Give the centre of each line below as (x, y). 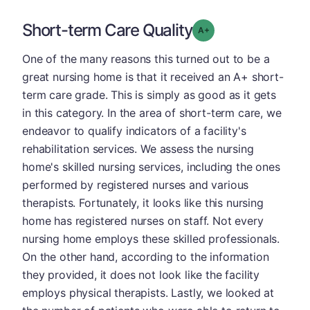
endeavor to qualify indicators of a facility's (134, 130)
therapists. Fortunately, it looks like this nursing (143, 202)
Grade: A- (228, 29)
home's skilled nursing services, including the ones (151, 166)
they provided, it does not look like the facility (141, 274)
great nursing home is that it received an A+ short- (153, 76)
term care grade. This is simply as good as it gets (149, 94)
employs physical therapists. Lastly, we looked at (148, 292)
